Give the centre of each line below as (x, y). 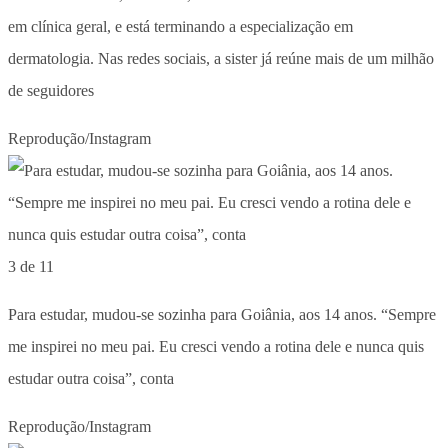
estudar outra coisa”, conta (91, 378)
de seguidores (51, 90)
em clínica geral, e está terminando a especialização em (180, 26)
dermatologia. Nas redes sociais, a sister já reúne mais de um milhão (221, 58)
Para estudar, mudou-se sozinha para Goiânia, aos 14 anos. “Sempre (222, 314)
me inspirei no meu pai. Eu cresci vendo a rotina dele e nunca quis (216, 346)
